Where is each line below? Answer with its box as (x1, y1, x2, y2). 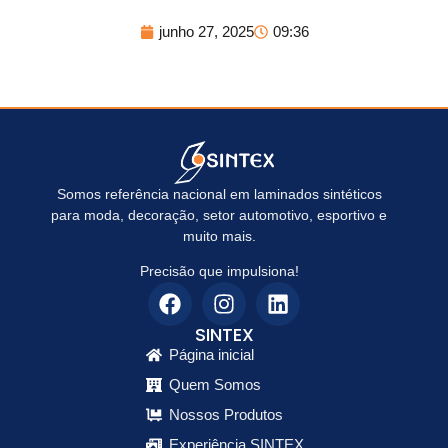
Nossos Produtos (169, 406, 283, 423)
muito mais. (182, 227, 256, 244)
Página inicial (169, 346, 254, 363)
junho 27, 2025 (158, 22, 254, 40)
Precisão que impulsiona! (139, 263, 299, 279)
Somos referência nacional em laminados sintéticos (56, 185, 382, 202)
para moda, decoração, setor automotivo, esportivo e (51, 206, 387, 223)
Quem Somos (169, 376, 261, 393)
